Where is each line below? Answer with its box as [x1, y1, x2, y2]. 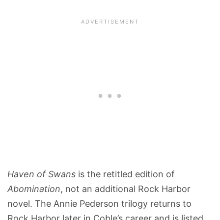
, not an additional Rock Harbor [60, 184, 191, 194]
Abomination [7, 184, 60, 194]
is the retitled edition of [76, 169, 175, 180]
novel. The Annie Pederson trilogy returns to [7, 198, 192, 209]
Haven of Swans [7, 169, 76, 180]
